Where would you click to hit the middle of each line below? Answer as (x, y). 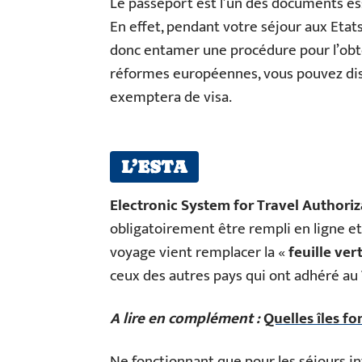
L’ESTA (154, 167)
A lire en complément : (185, 319)
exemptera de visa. (171, 97)
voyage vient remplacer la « (199, 253)
